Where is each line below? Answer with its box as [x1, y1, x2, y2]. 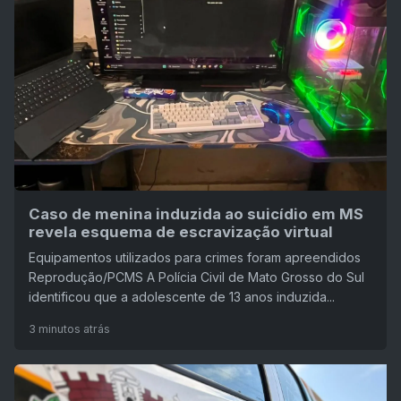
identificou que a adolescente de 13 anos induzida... [29, 288, 335, 304]
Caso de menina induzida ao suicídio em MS [29, 204, 363, 223]
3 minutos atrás [29, 321, 110, 336]
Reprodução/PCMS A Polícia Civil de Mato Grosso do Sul [29, 269, 364, 285]
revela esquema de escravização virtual [29, 222, 333, 241]
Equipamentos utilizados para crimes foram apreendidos [29, 249, 361, 265]
